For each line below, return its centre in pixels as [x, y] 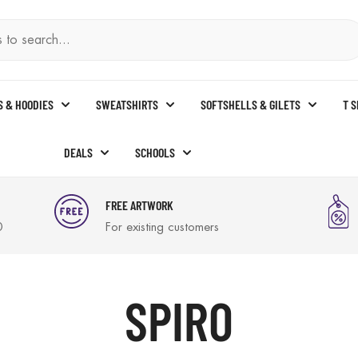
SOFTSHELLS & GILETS [252, 104]
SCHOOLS [156, 152]
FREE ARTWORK [140, 205]
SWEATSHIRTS [128, 104]
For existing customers [163, 227]
